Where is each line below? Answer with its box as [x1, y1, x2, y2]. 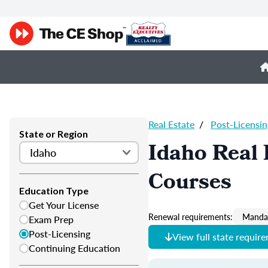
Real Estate [148, 117, 194, 131]
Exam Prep [29, 212, 74, 226]
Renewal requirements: [148, 211, 233, 223]
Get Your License [29, 198, 99, 212]
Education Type [19, 185, 89, 196]
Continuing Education [29, 241, 120, 255]
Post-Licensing [29, 227, 90, 240]
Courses [148, 166, 232, 202]
